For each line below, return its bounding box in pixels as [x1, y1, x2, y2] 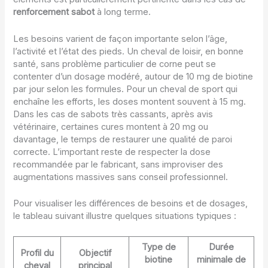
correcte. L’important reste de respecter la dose [13, 146, 211, 157]
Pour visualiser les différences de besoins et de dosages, [13, 198, 248, 209]
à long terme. [95, 7, 151, 18]
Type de [141, 242, 176, 253]
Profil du [20, 248, 54, 259]
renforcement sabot [13, 7, 95, 18]
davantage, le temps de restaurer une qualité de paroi [13, 133, 233, 145]
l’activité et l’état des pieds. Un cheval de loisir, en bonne [13, 45, 244, 57]
